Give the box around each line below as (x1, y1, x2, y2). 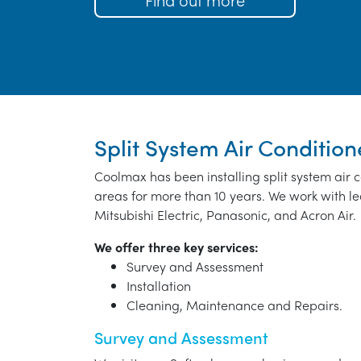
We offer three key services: (94, 238, 259, 257)
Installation (127, 276, 191, 296)
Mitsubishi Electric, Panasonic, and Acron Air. (94, 205, 356, 225)
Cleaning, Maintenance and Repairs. (127, 296, 342, 315)
